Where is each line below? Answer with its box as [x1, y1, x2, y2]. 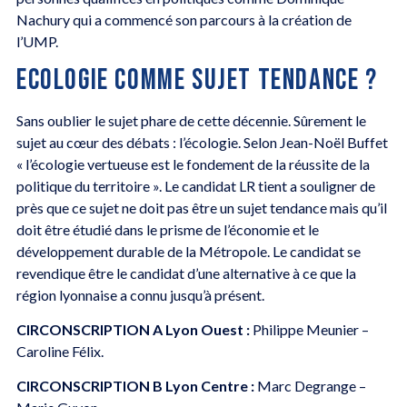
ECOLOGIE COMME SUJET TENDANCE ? [15, 62, 378, 98]
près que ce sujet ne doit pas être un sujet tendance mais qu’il [15, 198, 387, 216]
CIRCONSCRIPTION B [15, 377, 163, 395]
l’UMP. [15, 33, 58, 51]
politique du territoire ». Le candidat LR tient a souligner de [15, 176, 375, 194]
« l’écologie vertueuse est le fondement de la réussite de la [15, 154, 370, 173]
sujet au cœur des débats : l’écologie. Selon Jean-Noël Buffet [15, 133, 388, 151]
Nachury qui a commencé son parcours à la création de [15, 11, 352, 29]
